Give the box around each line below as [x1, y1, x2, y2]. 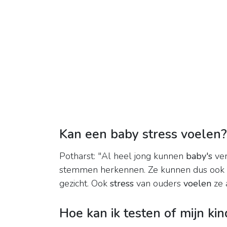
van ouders [134, 177, 183, 190]
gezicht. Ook [59, 177, 110, 190]
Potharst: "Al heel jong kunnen [59, 150, 186, 163]
